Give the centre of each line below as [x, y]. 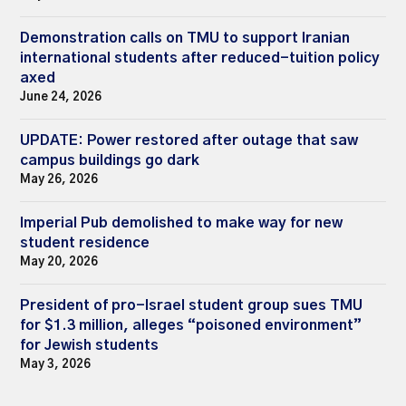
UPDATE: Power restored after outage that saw [189, 140]
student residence [85, 242]
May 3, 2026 [56, 364]
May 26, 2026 [59, 179]
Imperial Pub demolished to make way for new [182, 222]
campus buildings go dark [110, 160]
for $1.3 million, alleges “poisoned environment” [191, 325]
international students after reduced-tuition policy [200, 58]
